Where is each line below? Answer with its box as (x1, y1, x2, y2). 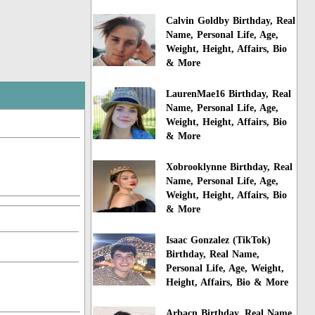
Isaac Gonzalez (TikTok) (166, 234, 271, 245)
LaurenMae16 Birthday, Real (166, 89, 292, 100)
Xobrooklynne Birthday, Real (166, 162, 293, 173)
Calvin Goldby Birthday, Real (166, 15, 296, 27)
